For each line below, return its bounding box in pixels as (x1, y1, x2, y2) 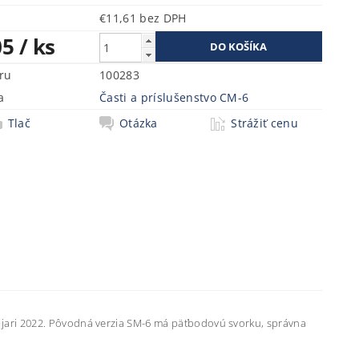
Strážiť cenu (231, 115, 299, 131)
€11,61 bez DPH (139, 10, 187, 26)
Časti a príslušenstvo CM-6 (99, 90, 249, 105)
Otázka (119, 115, 158, 131)
